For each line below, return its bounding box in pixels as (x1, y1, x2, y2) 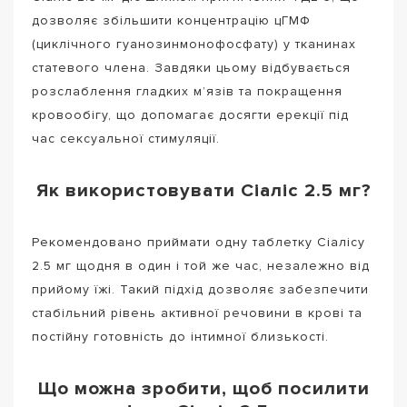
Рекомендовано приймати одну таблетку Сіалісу (32, 233, 365, 250)
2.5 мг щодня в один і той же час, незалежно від (32, 257, 370, 273)
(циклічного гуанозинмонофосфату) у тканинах (32, 35, 356, 52)
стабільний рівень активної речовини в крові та (32, 304, 362, 321)
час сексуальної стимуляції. (32, 130, 220, 146)
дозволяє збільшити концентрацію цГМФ (32, 12, 311, 28)
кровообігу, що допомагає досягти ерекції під (32, 106, 349, 123)
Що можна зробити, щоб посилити (37, 377, 370, 401)
